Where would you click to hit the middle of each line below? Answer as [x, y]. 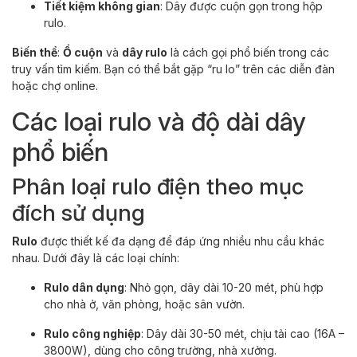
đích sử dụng [78, 212]
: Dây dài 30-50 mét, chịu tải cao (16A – [243, 333]
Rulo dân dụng [84, 287]
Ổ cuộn [83, 52]
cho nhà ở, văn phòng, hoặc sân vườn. [144, 304]
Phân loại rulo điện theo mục [158, 186]
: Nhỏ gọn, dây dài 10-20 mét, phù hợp [224, 287]
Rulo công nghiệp [92, 333]
